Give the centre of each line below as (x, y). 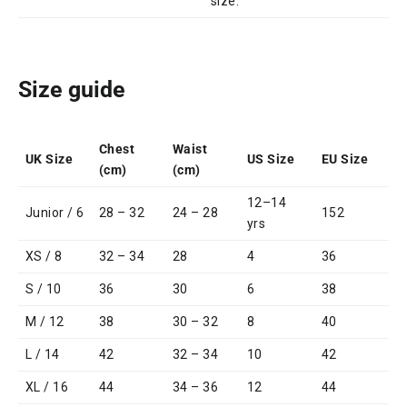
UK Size (49, 159)
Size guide (72, 89)
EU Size (345, 159)
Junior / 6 (55, 212)
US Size (271, 159)
